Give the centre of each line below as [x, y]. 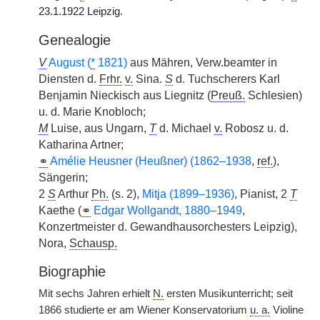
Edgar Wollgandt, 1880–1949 [168, 210]
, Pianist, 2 [262, 194]
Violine [287, 310]
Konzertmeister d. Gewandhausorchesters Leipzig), [168, 227]
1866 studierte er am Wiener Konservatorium [144, 310]
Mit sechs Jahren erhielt [96, 294]
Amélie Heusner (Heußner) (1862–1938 [151, 161]
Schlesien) [274, 95]
